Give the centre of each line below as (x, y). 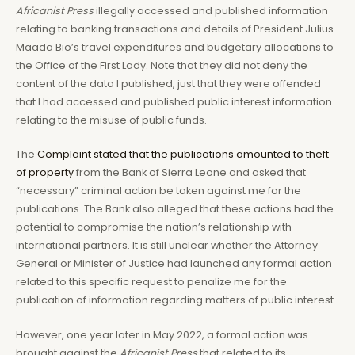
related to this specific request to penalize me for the (151, 282)
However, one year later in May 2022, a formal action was (162, 334)
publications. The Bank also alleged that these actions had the (175, 209)
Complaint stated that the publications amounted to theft (183, 155)
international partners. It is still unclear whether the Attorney (167, 246)
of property (45, 173)
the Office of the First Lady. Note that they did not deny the (162, 65)
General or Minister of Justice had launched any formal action (174, 264)
